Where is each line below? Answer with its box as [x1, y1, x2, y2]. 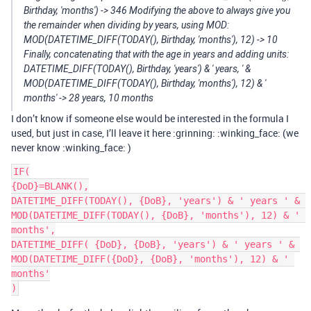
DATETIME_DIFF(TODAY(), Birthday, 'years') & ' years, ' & [24, 63, 251, 75]
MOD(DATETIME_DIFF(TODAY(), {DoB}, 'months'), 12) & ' [11, 210, 300, 221]
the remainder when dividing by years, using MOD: [24, 19, 229, 31]
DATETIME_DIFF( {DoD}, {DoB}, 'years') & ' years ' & [11, 239, 294, 251]
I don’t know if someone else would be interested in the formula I [11, 112, 289, 126]
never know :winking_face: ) [11, 141, 131, 155]
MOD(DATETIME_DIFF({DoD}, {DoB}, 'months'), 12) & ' [11, 253, 289, 265]
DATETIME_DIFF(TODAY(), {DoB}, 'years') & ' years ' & [11, 195, 300, 207]
